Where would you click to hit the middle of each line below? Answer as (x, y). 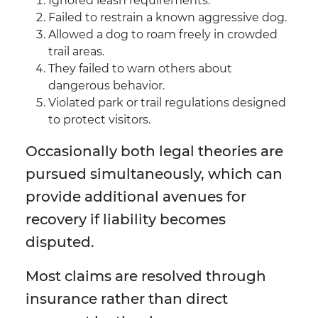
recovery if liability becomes (126, 220)
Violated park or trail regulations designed (167, 103)
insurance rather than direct (127, 299)
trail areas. (76, 52)
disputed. (60, 242)
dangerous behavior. (106, 86)
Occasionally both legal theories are (154, 152)
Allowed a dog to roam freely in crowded (163, 35)
